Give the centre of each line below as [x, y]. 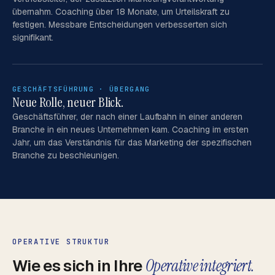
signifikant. [33, 37]
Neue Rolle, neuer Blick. [68, 102]
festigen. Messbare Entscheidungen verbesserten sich [120, 25]
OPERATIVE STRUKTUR [61, 242]
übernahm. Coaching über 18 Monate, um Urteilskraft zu [121, 12]
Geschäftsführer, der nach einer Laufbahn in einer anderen [127, 117]
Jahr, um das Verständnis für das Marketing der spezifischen [132, 142]
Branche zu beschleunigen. [66, 155]
